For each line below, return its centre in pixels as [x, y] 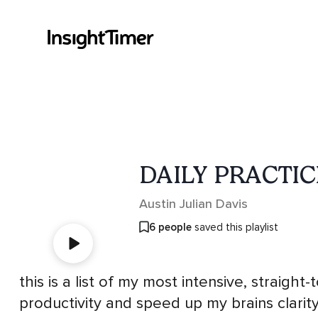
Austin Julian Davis [193, 203]
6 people [170, 227]
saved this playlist [235, 227]
